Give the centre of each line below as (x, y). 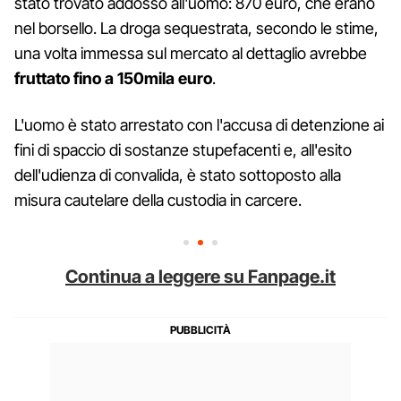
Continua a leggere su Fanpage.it (200, 276)
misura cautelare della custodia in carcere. (158, 200)
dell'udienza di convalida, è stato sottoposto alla (178, 175)
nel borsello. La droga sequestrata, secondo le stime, (196, 28)
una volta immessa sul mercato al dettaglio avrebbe (191, 53)
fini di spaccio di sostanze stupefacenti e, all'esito (183, 149)
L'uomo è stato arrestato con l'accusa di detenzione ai (199, 124)
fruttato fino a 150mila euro (113, 78)
